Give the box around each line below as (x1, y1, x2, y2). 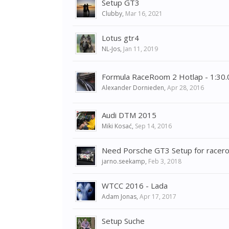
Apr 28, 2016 (167, 83, 204, 92)
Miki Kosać (102, 122, 132, 130)
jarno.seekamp (102, 157, 145, 166)
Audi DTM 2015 (102, 110, 156, 120)
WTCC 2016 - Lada (102, 180, 168, 191)
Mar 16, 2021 (125, 9, 163, 18)
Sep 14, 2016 (135, 122, 172, 130)
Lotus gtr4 (102, 33, 139, 43)
